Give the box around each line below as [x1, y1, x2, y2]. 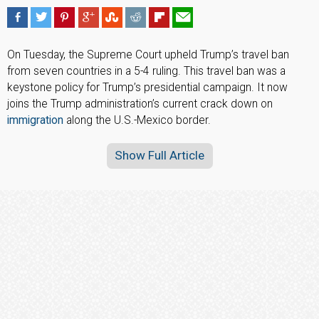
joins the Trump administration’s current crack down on [7, 97, 273, 110]
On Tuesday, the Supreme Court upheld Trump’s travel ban [7, 48, 289, 61]
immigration [7, 113, 63, 127]
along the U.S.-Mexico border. [63, 113, 211, 127]
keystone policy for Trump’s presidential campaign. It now [7, 80, 288, 94]
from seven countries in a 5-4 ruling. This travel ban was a [7, 64, 286, 78]
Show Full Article [114, 148, 204, 163]
